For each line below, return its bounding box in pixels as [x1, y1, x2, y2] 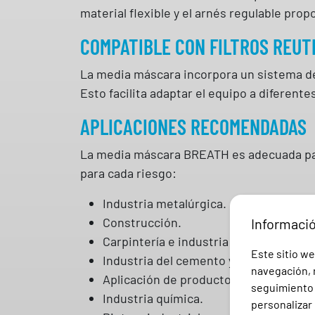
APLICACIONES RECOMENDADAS [80, 113, 307, 139]
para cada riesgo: [80, 165, 176, 181]
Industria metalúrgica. [103, 195, 226, 211]
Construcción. [103, 214, 181, 230]
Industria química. [103, 290, 203, 306]
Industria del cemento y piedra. [103, 252, 276, 268]
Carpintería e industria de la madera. [103, 233, 306, 249]
